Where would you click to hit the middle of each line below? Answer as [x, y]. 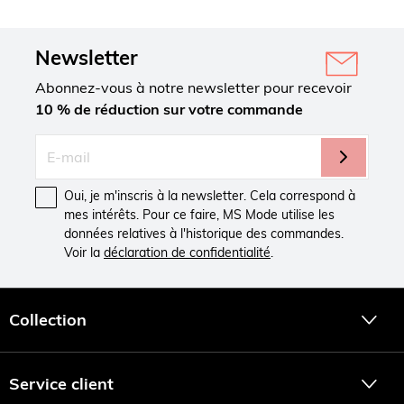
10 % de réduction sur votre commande [169, 110]
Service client [61, 384]
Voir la [84, 253]
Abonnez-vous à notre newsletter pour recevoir [193, 88]
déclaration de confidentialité [187, 253]
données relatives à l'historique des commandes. [204, 234]
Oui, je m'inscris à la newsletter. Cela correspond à [210, 196]
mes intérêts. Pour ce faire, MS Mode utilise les [199, 215]
